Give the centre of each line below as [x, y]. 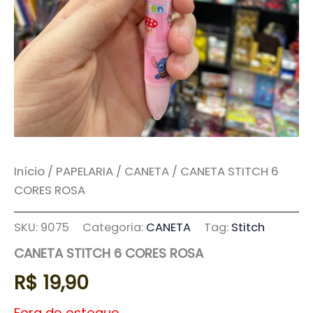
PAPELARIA [85, 172]
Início [29, 172]
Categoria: [114, 228]
